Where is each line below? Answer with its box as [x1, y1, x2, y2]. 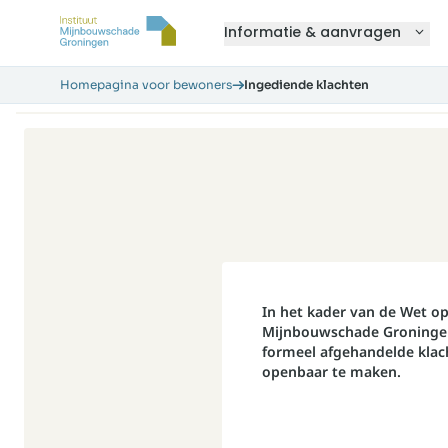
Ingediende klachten [244, 77, 369, 92]
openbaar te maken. [262, 362, 401, 381]
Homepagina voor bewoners [60, 77, 232, 92]
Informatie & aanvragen [223, 22, 401, 42]
